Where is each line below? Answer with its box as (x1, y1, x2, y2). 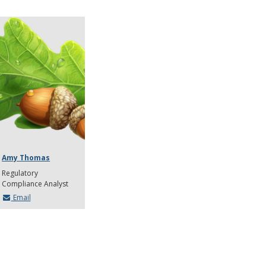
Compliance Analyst (2, 178, 69, 189)
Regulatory (2, 167, 39, 178)
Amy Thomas (2, 152, 50, 163)
